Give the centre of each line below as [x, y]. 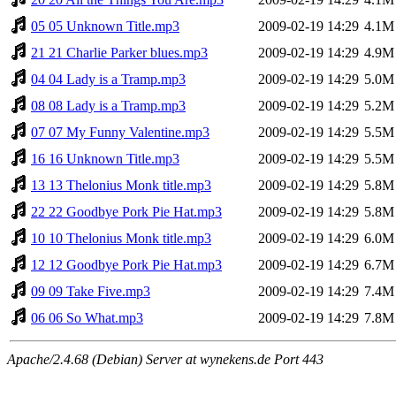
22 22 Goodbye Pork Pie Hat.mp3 [126, 211]
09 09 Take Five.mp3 [91, 291]
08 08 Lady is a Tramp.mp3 [108, 105]
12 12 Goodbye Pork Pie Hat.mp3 [126, 264]
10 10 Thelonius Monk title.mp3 [121, 238]
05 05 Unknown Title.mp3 [105, 26]
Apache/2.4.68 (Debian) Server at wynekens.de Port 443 [165, 359]
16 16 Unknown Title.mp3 [105, 158]
